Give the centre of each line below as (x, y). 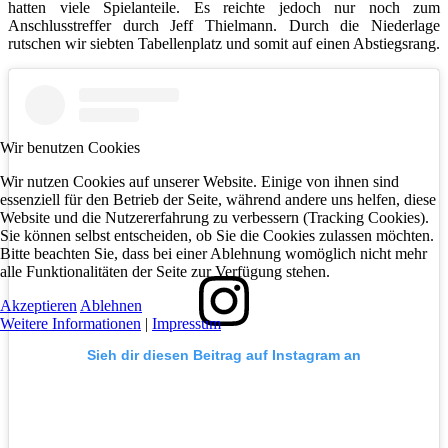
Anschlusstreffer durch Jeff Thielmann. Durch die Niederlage (224, 26)
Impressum (186, 323)
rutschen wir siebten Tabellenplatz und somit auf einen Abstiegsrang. (224, 44)
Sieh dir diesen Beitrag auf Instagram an (224, 355)
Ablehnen (111, 305)
